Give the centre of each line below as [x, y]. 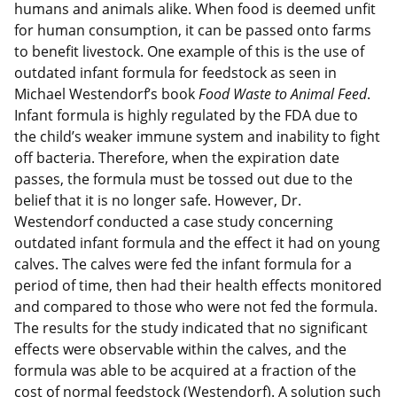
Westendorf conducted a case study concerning [174, 222]
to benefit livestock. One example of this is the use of [189, 52]
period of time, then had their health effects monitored [198, 286]
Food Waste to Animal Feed [283, 94]
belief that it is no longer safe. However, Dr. [158, 201]
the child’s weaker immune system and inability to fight [197, 137]
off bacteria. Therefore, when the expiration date [177, 158]
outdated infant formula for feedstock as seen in [175, 73]
